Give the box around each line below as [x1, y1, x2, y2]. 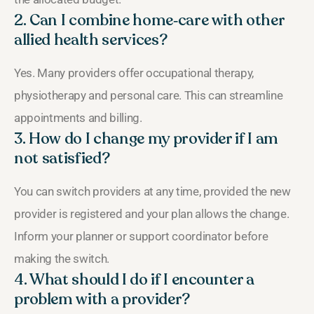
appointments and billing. [14, 110, 142, 125]
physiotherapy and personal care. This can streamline [14, 88, 283, 102]
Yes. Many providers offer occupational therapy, [14, 65, 254, 80]
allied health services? [14, 29, 168, 50]
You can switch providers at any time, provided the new [14, 184, 291, 198]
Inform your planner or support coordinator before [14, 228, 268, 243]
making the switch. [14, 251, 109, 266]
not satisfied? [14, 147, 110, 169]
